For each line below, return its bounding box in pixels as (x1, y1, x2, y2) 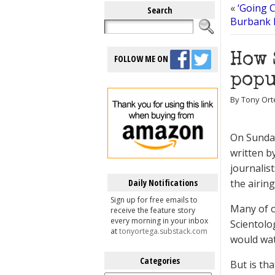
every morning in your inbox (110, 215, 208, 226)
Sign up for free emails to (110, 195, 198, 205)
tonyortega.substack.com (119, 226, 207, 236)
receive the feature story (110, 205, 195, 215)
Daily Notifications (128, 177, 198, 188)
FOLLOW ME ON (114, 52, 170, 64)
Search (147, 4, 172, 16)
